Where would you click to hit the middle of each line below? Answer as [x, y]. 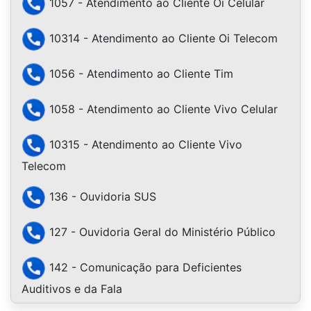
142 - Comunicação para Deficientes [144, 267]
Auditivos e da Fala [72, 288]
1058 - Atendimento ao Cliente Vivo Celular [162, 109]
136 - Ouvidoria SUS [101, 196]
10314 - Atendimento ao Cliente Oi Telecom [162, 38]
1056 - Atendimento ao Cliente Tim [140, 73]
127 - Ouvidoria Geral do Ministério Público [161, 232]
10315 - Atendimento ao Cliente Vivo [144, 144]
